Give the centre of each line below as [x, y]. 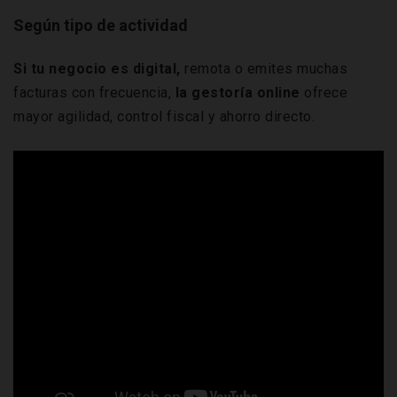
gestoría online [246, 92]
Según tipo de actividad [101, 25]
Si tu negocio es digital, [99, 68]
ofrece [323, 92]
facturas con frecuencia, [94, 92]
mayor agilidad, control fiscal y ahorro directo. [164, 116]
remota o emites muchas [266, 68]
